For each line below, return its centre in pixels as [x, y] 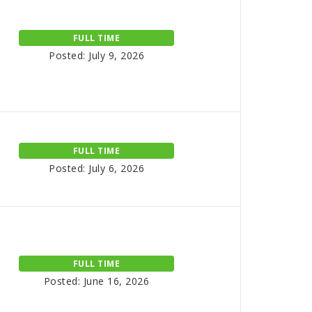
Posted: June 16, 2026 [96, 281]
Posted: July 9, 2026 [97, 55]
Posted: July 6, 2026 [97, 168]
